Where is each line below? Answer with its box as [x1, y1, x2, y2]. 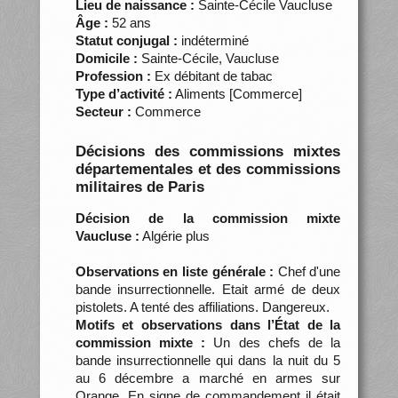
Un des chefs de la [205, 334, 341, 350]
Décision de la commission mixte [75, 210, 341, 226]
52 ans [107, 14, 151, 30]
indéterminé [177, 32, 249, 48]
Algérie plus [139, 227, 210, 243]
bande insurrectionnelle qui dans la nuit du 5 [75, 352, 341, 368]
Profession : [75, 68, 151, 84]
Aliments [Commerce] [171, 85, 302, 101]
